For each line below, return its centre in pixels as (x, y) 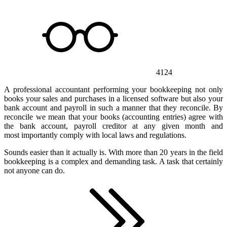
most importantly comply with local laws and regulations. (96, 135)
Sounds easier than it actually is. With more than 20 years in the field (113, 152)
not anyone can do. (36, 170)
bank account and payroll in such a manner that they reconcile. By (113, 107)
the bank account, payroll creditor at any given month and (113, 126)
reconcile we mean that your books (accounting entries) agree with (113, 117)
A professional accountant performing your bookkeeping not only (113, 89)
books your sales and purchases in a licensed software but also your (113, 98)
